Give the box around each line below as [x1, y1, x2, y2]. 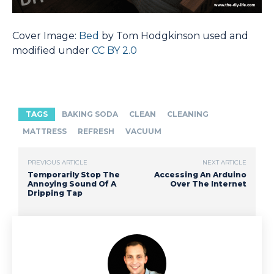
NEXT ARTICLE [202, 158, 246, 167]
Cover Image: [12, 30, 79, 42]
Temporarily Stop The [28, 170, 120, 180]
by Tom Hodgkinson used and [99, 30, 248, 42]
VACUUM [125, 127, 161, 136]
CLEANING [167, 109, 209, 119]
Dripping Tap [28, 188, 83, 198]
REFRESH [78, 127, 114, 136]
